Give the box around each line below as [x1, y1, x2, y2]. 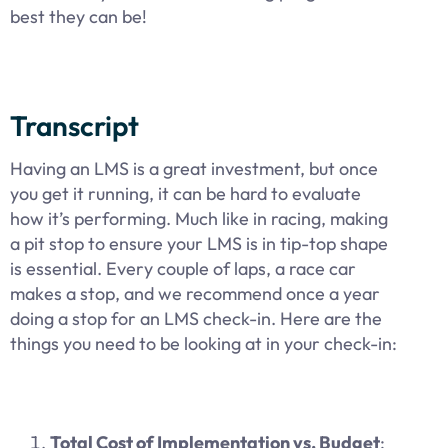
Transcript [10, 107, 139, 143]
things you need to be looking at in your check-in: [10, 331, 397, 355]
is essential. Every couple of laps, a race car [10, 256, 356, 280]
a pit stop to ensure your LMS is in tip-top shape [10, 231, 388, 255]
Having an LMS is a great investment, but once [10, 156, 378, 180]
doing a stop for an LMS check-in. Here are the [10, 306, 382, 330]
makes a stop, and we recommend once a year [10, 281, 380, 305]
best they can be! [10, 5, 147, 29]
